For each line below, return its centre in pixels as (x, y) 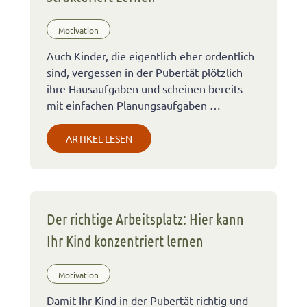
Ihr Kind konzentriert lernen (125, 240)
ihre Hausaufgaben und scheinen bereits (145, 88)
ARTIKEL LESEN (99, 138)
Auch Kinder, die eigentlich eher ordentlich (150, 55)
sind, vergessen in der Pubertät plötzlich (145, 72)
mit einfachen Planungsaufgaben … (134, 105)
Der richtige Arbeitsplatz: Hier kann (145, 218)
